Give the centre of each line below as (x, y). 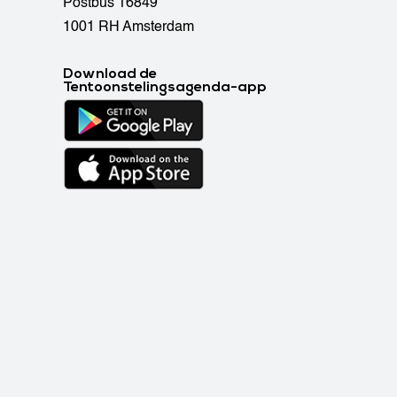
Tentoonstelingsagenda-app (165, 87)
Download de (110, 74)
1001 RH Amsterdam (129, 27)
